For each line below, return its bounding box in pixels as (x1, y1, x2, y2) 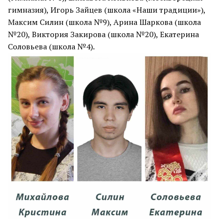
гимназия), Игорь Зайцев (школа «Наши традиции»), (8, 4, 205, 15)
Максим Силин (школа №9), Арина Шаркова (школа (8, 16, 201, 27)
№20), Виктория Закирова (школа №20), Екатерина (8, 28, 199, 40)
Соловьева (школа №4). (8, 41, 95, 52)
